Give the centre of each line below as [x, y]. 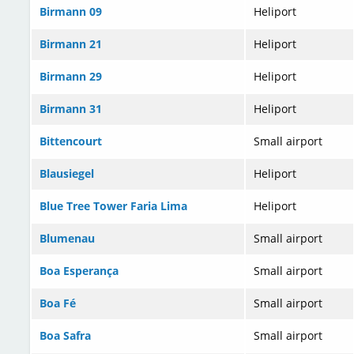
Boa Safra [65, 336]
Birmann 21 [71, 44]
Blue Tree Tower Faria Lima [113, 206]
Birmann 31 [71, 109]
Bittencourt [71, 141]
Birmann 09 [71, 12]
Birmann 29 [71, 77]
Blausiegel [67, 174]
